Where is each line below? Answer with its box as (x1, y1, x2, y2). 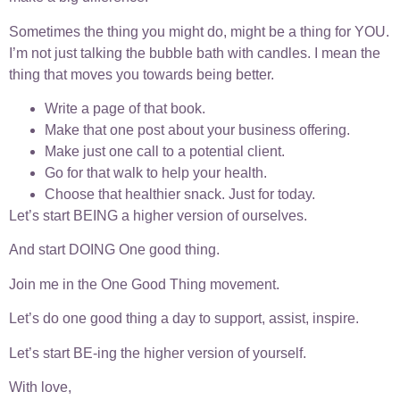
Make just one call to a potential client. (45, 144, 285, 160)
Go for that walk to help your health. (45, 165, 267, 181)
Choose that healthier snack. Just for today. (45, 187, 315, 203)
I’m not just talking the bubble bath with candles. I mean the (9, 45, 380, 61)
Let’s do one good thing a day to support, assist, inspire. (9, 311, 359, 327)
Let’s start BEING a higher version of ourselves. (9, 208, 307, 224)
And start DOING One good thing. (9, 242, 220, 258)
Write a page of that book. (45, 101, 205, 117)
